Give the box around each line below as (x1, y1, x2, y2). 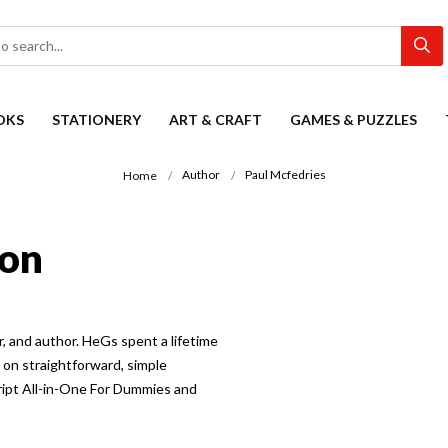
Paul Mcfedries (244, 167, 326, 183)
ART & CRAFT (169, 111, 262, 128)
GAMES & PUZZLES (290, 111, 417, 128)
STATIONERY (52, 111, 141, 128)
